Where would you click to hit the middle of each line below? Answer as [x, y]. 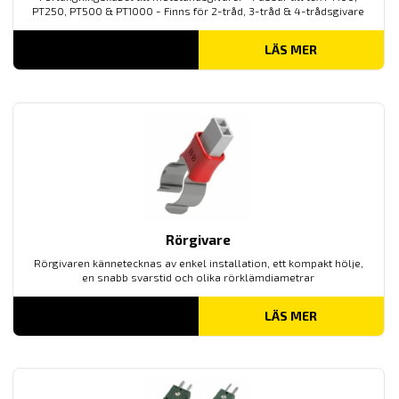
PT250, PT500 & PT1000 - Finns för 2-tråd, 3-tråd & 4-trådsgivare [199, 10]
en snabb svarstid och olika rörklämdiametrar [199, 277]
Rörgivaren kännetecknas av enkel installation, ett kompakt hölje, [198, 262]
